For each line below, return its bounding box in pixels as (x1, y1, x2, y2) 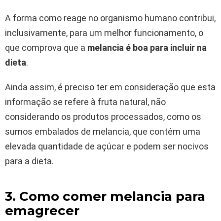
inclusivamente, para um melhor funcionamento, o (5, 27, 203, 38)
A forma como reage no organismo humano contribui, (5, 12, 216, 23)
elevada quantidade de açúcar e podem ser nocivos (5, 141, 209, 151)
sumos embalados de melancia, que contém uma (5, 126, 200, 137)
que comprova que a (5, 42, 87, 53)
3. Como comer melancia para (5, 188, 205, 204)
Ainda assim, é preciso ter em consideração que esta (5, 81, 216, 92)
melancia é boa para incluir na (87, 42, 207, 53)
